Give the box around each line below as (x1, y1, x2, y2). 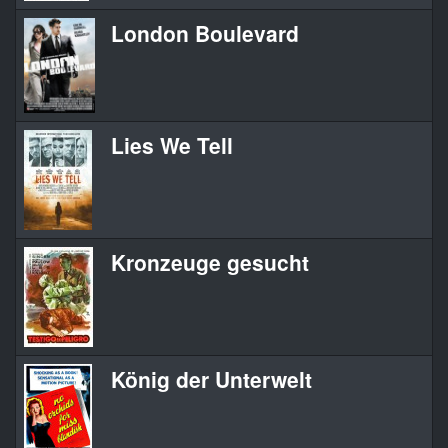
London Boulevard (111, 18, 299, 49)
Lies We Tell (111, 130, 233, 161)
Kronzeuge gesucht (111, 247, 309, 278)
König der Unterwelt (111, 364, 312, 395)
